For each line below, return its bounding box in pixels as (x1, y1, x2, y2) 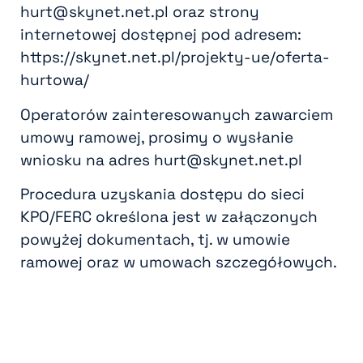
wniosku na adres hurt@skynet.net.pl (20, 149, 302, 170)
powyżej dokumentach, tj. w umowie (20, 229, 290, 250)
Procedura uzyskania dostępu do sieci (20, 184, 305, 205)
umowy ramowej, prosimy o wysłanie (20, 126, 293, 147)
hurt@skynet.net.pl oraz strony (20, 2, 259, 23)
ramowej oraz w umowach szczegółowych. (20, 252, 337, 273)
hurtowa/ (20, 70, 89, 91)
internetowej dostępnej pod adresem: (20, 24, 301, 45)
